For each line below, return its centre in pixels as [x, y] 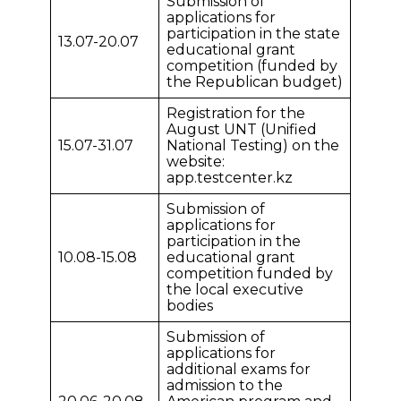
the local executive [235, 290]
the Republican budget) [255, 82]
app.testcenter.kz [230, 178]
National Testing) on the [253, 145]
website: [196, 162]
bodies [190, 306]
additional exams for [239, 369]
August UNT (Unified [242, 129]
